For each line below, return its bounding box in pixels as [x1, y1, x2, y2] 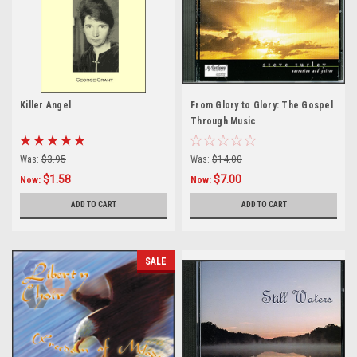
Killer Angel [20, 99, 71, 111]
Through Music [190, 115, 257, 127]
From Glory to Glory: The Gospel [190, 99, 333, 111]
